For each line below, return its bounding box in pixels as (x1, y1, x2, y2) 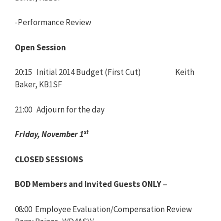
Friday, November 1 (15, 129, 84, 140)
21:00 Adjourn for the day (15, 104, 105, 115)
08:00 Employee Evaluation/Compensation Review (15, 203, 192, 215)
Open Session (15, 41, 66, 53)
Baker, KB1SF (15, 79, 62, 90)
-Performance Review (15, 17, 91, 28)
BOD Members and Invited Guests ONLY (15, 179, 161, 189)
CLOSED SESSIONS (15, 153, 83, 165)
